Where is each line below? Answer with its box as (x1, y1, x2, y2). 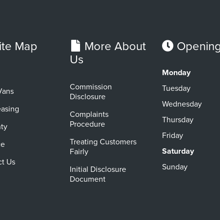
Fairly (70, 147, 88, 157)
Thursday (162, 115, 193, 125)
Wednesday (162, 99, 202, 109)
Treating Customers (70, 137, 137, 147)
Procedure (70, 119, 105, 129)
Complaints (70, 110, 109, 119)
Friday (162, 131, 183, 140)
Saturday (162, 146, 194, 156)
